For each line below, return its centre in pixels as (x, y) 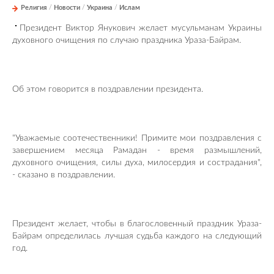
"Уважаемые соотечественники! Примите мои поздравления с (137, 138)
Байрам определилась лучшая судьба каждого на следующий (137, 236)
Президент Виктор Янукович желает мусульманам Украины (141, 28)
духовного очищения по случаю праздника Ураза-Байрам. (127, 40)
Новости (67, 7)
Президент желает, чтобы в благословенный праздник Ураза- (137, 224)
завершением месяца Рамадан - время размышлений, (137, 150)
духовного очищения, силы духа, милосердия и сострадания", (137, 162)
